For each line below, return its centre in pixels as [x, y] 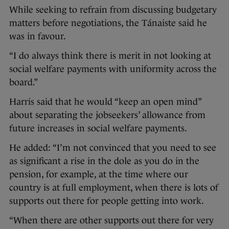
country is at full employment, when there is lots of [114, 188]
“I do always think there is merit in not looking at [110, 56]
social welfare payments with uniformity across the [113, 69]
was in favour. [38, 37]
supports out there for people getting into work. [107, 201]
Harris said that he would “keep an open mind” [105, 102]
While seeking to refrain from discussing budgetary [113, 10]
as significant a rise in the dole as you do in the [104, 161]
